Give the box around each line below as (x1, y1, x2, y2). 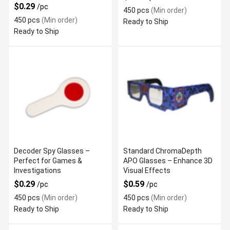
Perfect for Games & (14, 157, 82, 165)
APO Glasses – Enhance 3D (123, 157, 213, 165)
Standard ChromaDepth (123, 147, 202, 155)
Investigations (14, 166, 61, 175)
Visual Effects (123, 166, 170, 175)
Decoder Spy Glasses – (14, 147, 90, 155)
